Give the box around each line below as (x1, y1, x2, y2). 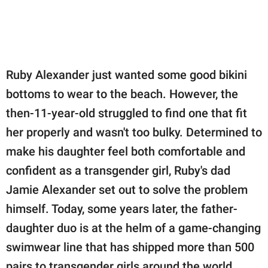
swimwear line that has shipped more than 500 (6, 240, 254, 255)
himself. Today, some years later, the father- (6, 202, 237, 217)
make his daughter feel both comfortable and (6, 144, 245, 159)
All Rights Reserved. (20, 48, 87, 59)
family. (20, 8, 43, 17)
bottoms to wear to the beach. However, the (6, 87, 238, 102)
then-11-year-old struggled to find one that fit (6, 106, 247, 121)
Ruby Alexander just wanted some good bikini (6, 68, 247, 83)
